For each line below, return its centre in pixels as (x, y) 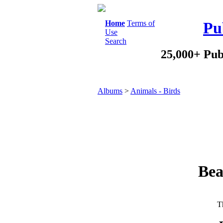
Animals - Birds (155, 91)
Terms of (141, 23)
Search (116, 41)
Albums (110, 91)
